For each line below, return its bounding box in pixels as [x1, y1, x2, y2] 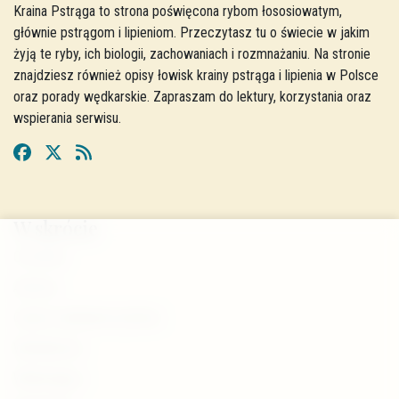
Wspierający [13, 369, 83, 387]
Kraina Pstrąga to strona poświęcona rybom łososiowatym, [13, 2, 342, 20]
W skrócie [13, 214, 98, 240]
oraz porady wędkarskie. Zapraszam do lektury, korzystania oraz [13, 87, 371, 105]
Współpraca [13, 338, 82, 356]
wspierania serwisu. [13, 109, 121, 126]
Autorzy [13, 278, 57, 296]
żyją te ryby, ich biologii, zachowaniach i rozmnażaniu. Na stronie [13, 45, 370, 62]
